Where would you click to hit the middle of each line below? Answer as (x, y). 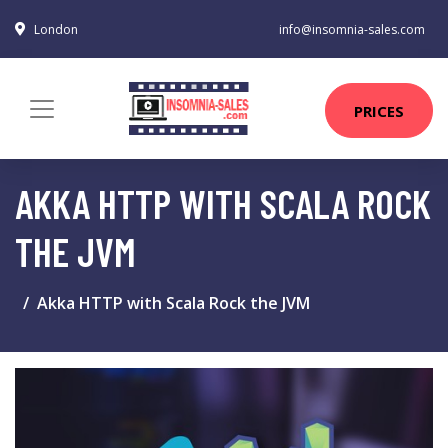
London (56, 29)
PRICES (379, 110)
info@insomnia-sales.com (352, 29)
